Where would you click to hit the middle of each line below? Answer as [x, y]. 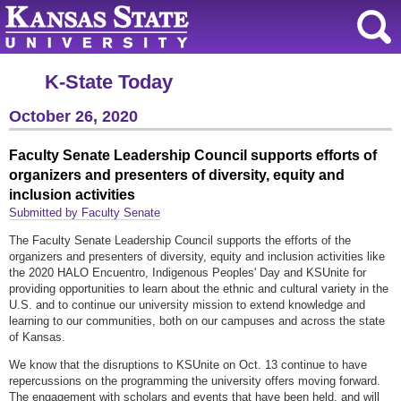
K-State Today [109, 82]
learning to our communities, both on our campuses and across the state [197, 321]
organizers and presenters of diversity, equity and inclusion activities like [197, 257]
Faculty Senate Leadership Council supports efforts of [193, 156]
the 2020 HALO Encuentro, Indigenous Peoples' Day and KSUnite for [188, 273]
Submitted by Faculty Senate [85, 213]
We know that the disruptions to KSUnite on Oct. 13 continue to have [188, 365]
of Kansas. [39, 337]
